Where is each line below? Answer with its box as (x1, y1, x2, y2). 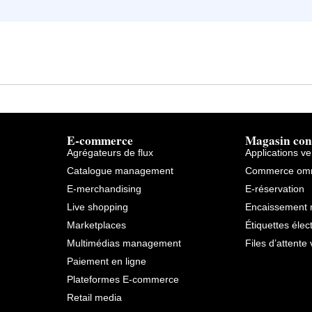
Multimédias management (66, 237, 181, 249)
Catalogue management (66, 165, 173, 177)
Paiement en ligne (66, 256, 146, 267)
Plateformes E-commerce (66, 274, 179, 286)
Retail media (66, 292, 122, 304)
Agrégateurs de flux (66, 147, 153, 159)
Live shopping (66, 201, 128, 213)
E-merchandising (66, 183, 141, 195)
